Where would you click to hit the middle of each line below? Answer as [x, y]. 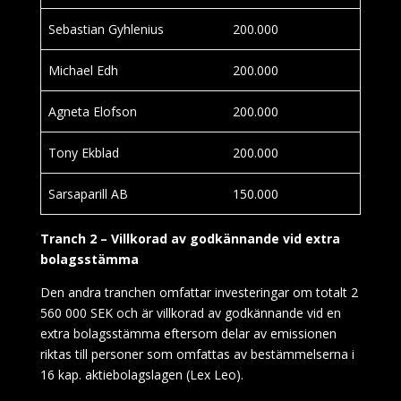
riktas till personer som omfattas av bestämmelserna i [197, 354]
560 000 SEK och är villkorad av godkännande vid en [190, 313]
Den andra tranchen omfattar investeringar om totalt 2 [199, 292]
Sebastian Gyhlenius [106, 29]
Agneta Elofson [93, 111]
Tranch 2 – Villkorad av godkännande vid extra [190, 239]
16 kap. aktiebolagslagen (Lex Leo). [141, 375]
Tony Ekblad [84, 153]
